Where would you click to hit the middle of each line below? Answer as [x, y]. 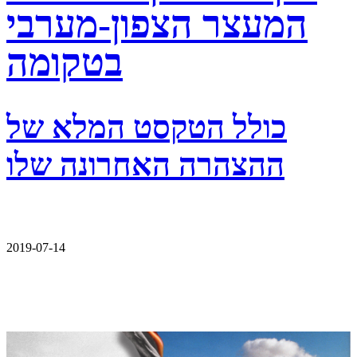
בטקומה [65, 62]
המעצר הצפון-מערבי [157, 24]
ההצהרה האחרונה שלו [145, 164]
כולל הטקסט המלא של [147, 127]
